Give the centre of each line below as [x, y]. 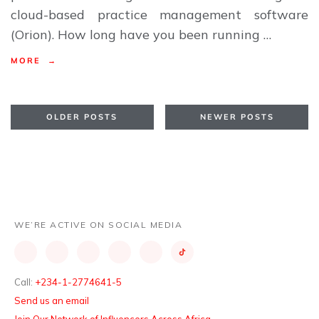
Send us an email [52, 301]
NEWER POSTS [237, 117]
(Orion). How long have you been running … [141, 34]
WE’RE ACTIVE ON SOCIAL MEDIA [98, 225]
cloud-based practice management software [159, 14]
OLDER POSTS [82, 117]
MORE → [34, 60]
